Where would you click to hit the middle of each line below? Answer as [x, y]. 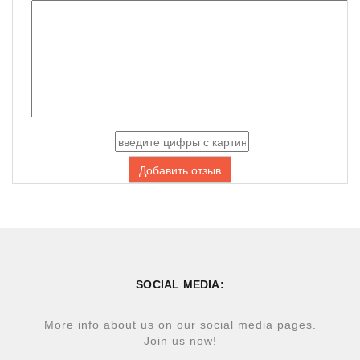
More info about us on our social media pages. [180, 324]
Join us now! [180, 340]
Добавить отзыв [180, 169]
